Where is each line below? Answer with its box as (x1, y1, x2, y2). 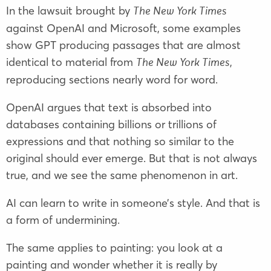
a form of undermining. (6, 213, 120, 227)
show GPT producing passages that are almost (6, 38, 241, 53)
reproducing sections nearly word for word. (6, 73, 218, 87)
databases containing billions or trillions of (6, 117, 217, 132)
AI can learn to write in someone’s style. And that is (6, 196, 260, 211)
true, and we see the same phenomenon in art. (6, 168, 238, 183)
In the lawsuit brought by (6, 4, 130, 18)
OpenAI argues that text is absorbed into (6, 100, 212, 115)
